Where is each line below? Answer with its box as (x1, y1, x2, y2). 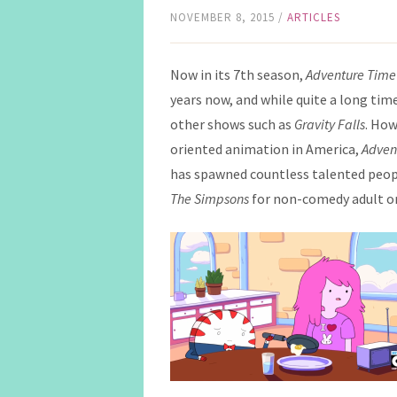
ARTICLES (287, 10, 340, 25)
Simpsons (194, 190, 252, 207)
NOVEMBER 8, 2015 (170, 10, 275, 25)
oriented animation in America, (170, 140, 362, 158)
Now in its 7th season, (170, 66, 306, 83)
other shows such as (170, 115, 294, 133)
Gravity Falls (294, 115, 365, 133)
